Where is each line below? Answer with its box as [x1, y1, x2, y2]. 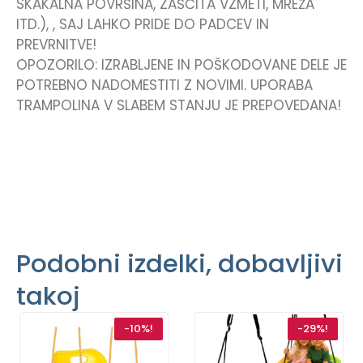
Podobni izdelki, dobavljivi [16, 246, 343, 282]
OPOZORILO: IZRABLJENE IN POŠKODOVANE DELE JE [16, 55, 347, 75]
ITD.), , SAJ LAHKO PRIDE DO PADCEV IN [16, 15, 269, 35]
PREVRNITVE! [16, 35, 96, 55]
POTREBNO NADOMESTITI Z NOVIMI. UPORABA [16, 75, 313, 96]
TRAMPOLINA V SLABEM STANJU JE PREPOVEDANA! [16, 96, 341, 116]
